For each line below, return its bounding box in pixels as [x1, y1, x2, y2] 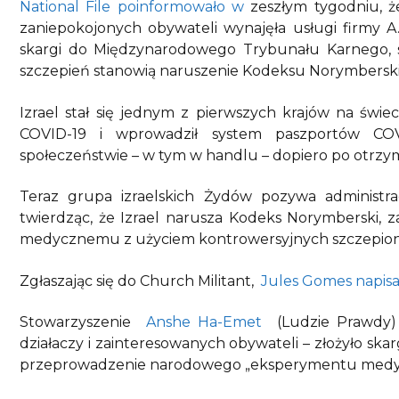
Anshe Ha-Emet [145, 313, 263, 330]
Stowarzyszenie [20, 313, 146, 330]
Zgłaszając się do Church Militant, [20, 272, 261, 289]
